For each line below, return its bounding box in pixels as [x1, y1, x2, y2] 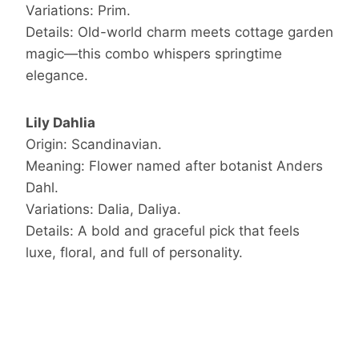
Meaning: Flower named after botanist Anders [26, 157, 323, 174]
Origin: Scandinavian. [26, 135, 162, 152]
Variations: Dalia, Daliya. [26, 200, 181, 217]
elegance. [26, 67, 88, 83]
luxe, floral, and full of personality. [26, 244, 243, 260]
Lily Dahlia [26, 114, 95, 131]
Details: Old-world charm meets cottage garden [26, 23, 333, 40]
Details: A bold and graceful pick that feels [26, 222, 300, 239]
